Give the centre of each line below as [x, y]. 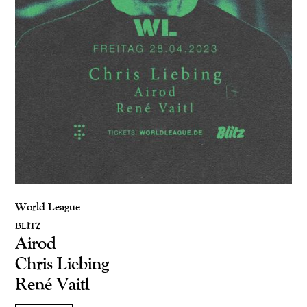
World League [48, 207]
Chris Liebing [62, 262]
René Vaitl [52, 283]
